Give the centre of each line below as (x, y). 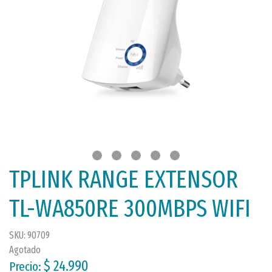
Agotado (25, 250)
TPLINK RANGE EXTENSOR (124, 180)
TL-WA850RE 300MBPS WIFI (130, 209)
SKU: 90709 (29, 235)
